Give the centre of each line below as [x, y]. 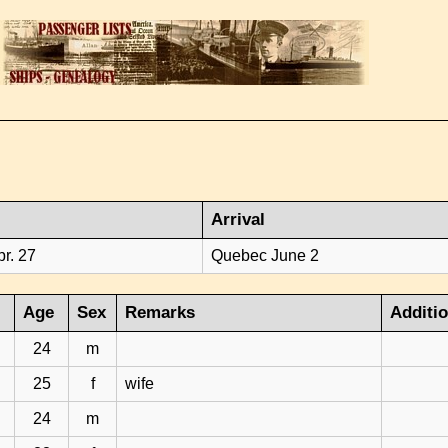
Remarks [160, 312]
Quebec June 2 [265, 255]
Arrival [238, 219]
